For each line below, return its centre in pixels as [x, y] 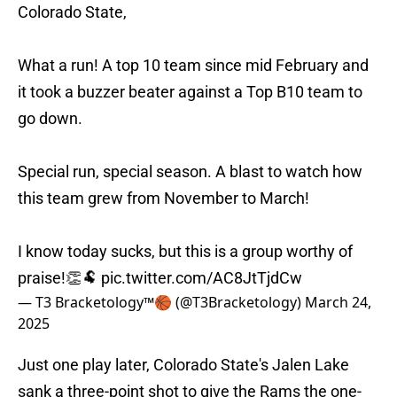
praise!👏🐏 [59, 278]
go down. [50, 119]
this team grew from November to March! [163, 198]
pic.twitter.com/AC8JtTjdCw [202, 278]
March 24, [338, 303]
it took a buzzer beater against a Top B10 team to [190, 92]
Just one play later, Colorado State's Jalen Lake [183, 365]
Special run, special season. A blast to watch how [190, 172]
